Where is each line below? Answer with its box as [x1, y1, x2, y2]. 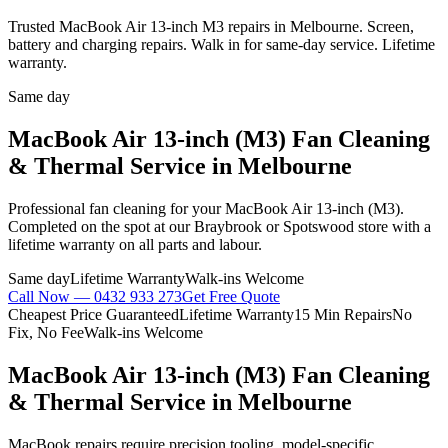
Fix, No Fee [8, 323, 84, 341]
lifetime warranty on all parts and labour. [8, 235, 262, 253]
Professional [8, 199, 89, 217]
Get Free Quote [182, 287, 280, 305]
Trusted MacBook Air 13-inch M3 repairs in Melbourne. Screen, [8, 17, 414, 35]
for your [166, 199, 225, 217]
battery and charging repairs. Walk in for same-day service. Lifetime [8, 35, 435, 53]
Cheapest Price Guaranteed [8, 305, 179, 323]
